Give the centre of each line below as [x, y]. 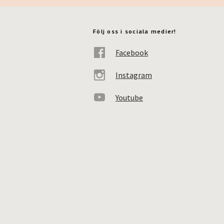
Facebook [132, 52]
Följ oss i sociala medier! [135, 31]
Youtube [129, 97]
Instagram [134, 75]
